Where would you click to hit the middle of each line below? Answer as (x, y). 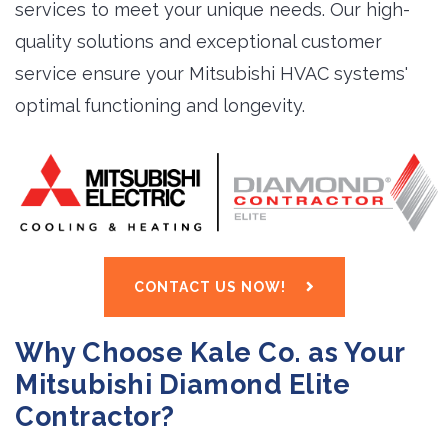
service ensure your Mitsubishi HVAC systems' (211, 73)
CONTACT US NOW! (209, 286)
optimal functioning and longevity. (160, 105)
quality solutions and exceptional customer (198, 41)
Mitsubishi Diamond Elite (182, 384)
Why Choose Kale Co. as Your (210, 352)
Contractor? (95, 416)
